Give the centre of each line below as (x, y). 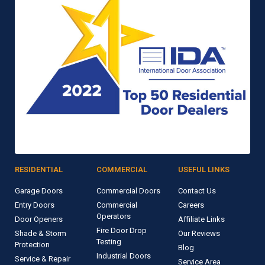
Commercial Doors (128, 190)
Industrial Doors (123, 256)
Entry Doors (35, 205)
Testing (109, 241)
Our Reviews (199, 233)
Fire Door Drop (121, 230)
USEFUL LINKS (203, 169)
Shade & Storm (41, 233)
